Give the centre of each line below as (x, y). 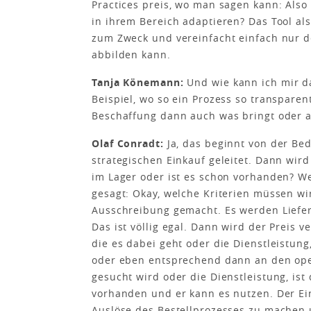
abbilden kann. (131, 54)
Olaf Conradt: (128, 143)
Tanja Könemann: (138, 82)
